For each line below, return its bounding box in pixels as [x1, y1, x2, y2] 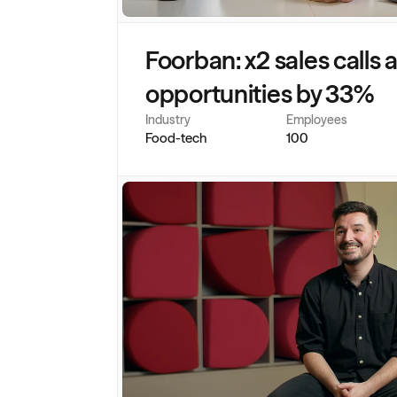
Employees [285, 112, 347, 128]
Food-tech [145, 129, 206, 146]
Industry [145, 112, 191, 128]
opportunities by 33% [145, 79, 374, 109]
